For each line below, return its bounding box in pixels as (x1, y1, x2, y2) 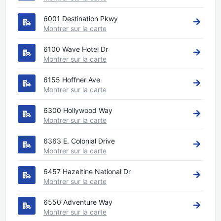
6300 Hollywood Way (43, 106, 112, 114)
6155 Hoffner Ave (43, 75, 100, 84)
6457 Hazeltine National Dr (43, 167, 131, 176)
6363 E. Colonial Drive (43, 137, 115, 145)
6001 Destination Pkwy (43, 14, 118, 23)
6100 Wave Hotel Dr (43, 45, 108, 53)
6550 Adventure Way (43, 198, 112, 206)
